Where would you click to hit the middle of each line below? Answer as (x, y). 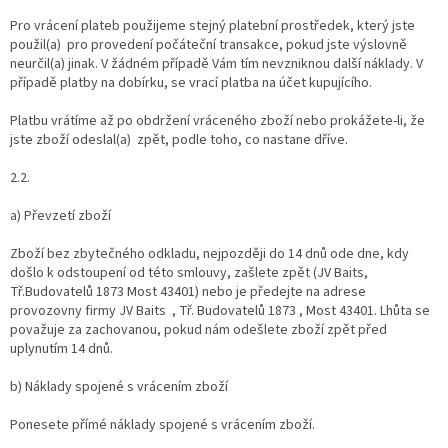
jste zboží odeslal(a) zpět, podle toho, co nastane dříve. (179, 139)
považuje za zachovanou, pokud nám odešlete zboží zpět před (198, 329)
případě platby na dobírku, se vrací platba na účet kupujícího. (191, 82)
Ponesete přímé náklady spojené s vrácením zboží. (162, 424)
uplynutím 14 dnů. (61, 348)
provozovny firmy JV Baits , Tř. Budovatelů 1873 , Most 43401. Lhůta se (220, 310)
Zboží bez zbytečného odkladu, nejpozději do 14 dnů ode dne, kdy (209, 253)
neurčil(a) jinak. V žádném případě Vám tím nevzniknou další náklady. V (216, 63)
